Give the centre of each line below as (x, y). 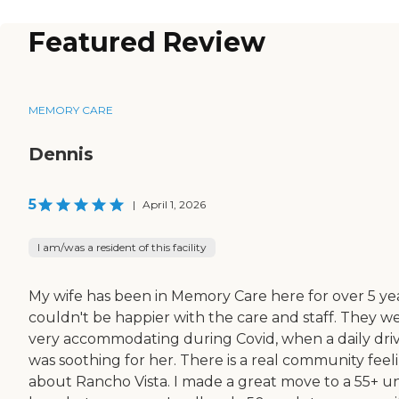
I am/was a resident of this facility (122, 248)
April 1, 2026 (174, 205)
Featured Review (147, 43)
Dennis (61, 155)
